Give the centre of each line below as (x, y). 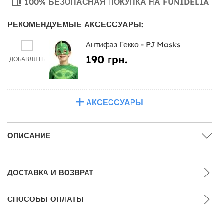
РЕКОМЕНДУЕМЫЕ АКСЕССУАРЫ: (75, 24)
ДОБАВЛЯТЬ (27, 59)
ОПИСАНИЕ (29, 135)
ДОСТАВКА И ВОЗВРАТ (50, 172)
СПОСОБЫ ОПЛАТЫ (45, 199)
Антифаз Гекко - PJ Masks (133, 44)
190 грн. (106, 59)
